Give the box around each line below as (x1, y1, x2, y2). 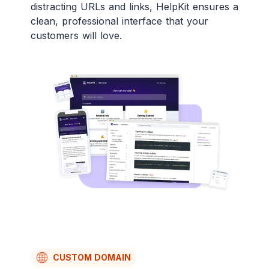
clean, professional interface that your (30, 15, 208, 28)
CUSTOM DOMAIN (52, 252, 131, 262)
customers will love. (30, 29, 122, 42)
